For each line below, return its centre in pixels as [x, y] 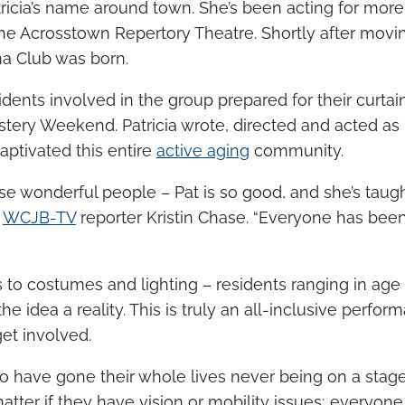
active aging [202, 151]
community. [296, 151]
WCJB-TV [39, 218]
